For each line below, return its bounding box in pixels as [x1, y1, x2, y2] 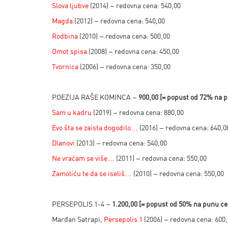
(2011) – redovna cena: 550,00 [115, 154, 207, 162]
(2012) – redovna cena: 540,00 [73, 16, 165, 25]
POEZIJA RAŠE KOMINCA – [52, 93, 138, 101]
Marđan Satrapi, [52, 215, 104, 223]
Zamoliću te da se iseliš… [52, 169, 132, 178]
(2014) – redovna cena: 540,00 [89, 1, 181, 10]
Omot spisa [52, 47, 87, 55]
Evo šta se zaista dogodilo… [52, 123, 138, 132]
